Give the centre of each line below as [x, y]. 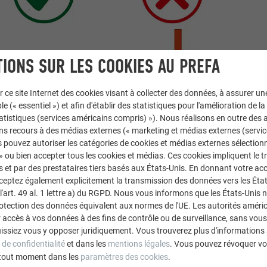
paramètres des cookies [124, 257]
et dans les [86, 243]
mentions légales [139, 243]
